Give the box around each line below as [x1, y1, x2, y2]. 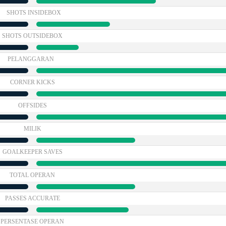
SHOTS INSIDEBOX [7, 9, 61, 16]
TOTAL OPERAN [10, 172, 55, 179]
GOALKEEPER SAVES [2, 148, 63, 155]
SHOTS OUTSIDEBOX [2, 32, 63, 39]
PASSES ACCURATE [5, 195, 60, 202]
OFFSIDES [18, 102, 47, 109]
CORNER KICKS [10, 79, 55, 86]
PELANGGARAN [8, 55, 54, 63]
